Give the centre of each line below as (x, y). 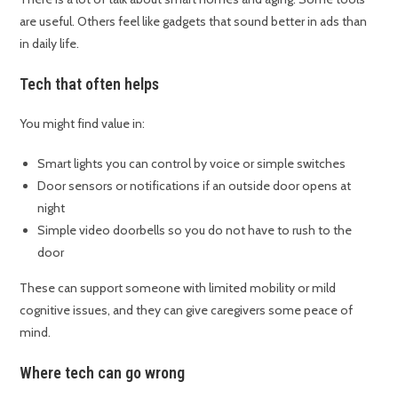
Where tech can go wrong (103, 373)
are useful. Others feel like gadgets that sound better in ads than (194, 22)
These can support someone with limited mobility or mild (178, 288)
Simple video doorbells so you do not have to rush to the (195, 231)
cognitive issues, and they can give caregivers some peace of (187, 310)
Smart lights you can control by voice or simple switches (192, 164)
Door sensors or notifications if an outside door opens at (195, 186)
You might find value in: (83, 124)
